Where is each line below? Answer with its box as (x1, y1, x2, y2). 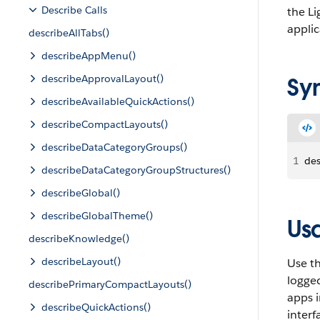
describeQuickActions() (41, 301, 151, 314)
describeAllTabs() (29, 26, 109, 39)
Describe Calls (41, 4, 107, 16)
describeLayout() (41, 255, 121, 268)
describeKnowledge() (29, 232, 129, 245)
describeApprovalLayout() (41, 72, 164, 85)
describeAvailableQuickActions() (41, 95, 194, 108)
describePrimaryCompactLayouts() (29, 278, 191, 291)
